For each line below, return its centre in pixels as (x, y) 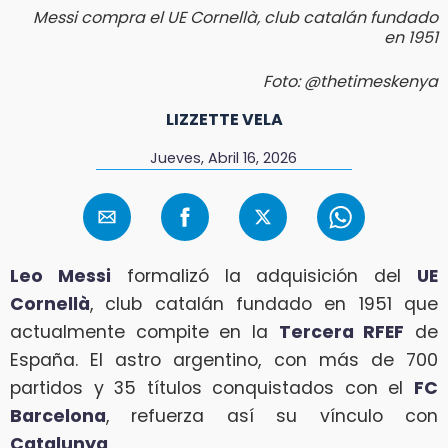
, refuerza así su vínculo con (272, 416)
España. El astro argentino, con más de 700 (224, 360)
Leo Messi (60, 276)
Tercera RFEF (341, 332)
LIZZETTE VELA (224, 119)
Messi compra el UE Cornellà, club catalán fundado (235, 17)
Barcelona (58, 416)
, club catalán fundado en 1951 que (264, 304)
